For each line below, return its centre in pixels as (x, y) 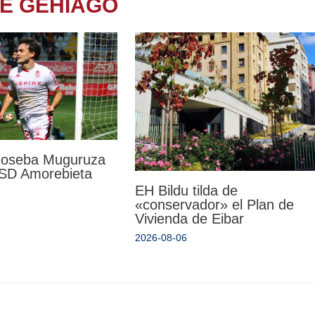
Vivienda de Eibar (189, 218)
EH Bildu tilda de (186, 190)
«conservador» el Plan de (214, 204)
